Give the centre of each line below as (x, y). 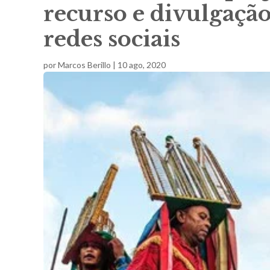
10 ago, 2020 (142, 65)
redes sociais (112, 39)
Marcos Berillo (84, 65)
